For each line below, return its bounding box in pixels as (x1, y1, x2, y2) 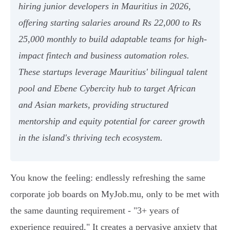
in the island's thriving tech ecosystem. (18, 132, 163, 143)
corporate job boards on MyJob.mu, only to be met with (10, 189, 219, 200)
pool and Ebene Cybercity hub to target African (18, 83, 196, 94)
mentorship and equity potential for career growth (18, 116, 205, 127)
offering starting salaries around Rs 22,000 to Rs (18, 17, 201, 28)
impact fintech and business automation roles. (18, 50, 189, 61)
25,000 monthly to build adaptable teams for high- (18, 34, 207, 45)
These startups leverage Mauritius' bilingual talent (18, 67, 207, 78)
